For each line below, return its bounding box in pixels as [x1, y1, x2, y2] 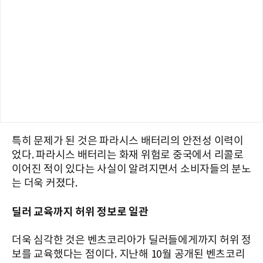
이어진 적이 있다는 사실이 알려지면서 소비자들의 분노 [12, 163, 251, 176]
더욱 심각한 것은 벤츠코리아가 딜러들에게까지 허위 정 [12, 234, 251, 247]
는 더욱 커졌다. [12, 177, 77, 190]
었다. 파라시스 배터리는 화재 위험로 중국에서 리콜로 [12, 149, 244, 161]
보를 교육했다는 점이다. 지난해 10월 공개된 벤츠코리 [12, 248, 245, 261]
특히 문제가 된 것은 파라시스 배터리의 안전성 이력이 [12, 134, 244, 147]
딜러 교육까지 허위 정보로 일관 [12, 205, 149, 218]
